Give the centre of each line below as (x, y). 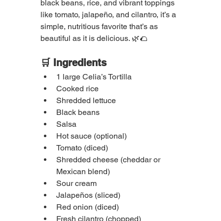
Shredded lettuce (86, 100)
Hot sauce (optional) (92, 136)
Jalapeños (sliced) (88, 195)
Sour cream (76, 183)
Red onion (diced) (88, 207)
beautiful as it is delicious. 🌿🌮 (94, 38)
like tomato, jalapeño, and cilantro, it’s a (109, 15)
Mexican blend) (83, 171)
